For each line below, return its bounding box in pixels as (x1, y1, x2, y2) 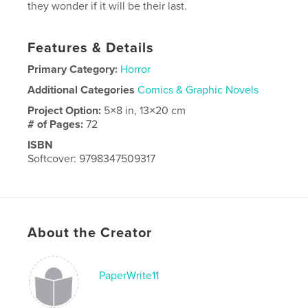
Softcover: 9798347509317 (27, 152, 156, 166)
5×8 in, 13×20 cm (104, 104, 186, 118)
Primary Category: (27, 63, 118, 76)
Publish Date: (27, 173, 93, 186)
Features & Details (27, 40, 155, 56)
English (76, 193, 115, 207)
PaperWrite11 (99, 269, 159, 283)
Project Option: (27, 104, 104, 118)
